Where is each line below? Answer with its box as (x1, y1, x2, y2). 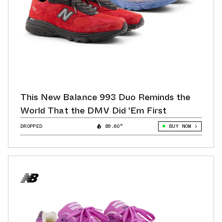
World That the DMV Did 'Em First (20, 104, 166, 117)
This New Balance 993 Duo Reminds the (20, 90, 190, 104)
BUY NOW (168, 122, 191, 130)
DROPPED (20, 122, 43, 130)
